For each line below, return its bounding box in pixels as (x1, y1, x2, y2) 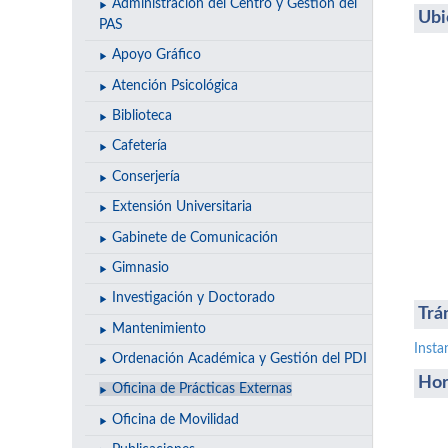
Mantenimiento (111, 321, 206, 336)
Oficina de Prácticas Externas (111, 382, 292, 397)
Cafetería (111, 139, 167, 154)
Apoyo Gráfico (111, 48, 201, 63)
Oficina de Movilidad (111, 412, 239, 427)
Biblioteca (111, 109, 172, 124)
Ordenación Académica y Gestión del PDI (111, 352, 367, 367)
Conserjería (111, 169, 180, 184)
